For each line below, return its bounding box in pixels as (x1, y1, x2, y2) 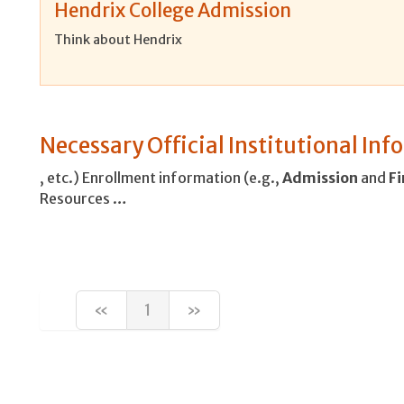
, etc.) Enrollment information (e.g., (40, 168, 282, 187)
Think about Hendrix (54, 31, 182, 48)
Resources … (40, 188, 127, 207)
